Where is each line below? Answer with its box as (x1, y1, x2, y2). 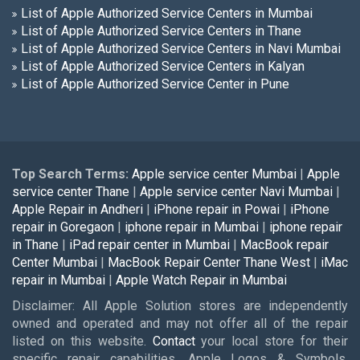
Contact (152, 333, 195, 349)
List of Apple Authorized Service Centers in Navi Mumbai (21, 41, 341, 56)
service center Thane (12, 184, 129, 199)
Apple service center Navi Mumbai (140, 184, 333, 199)
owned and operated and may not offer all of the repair (12, 316, 348, 331)
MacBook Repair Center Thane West (108, 255, 310, 270)
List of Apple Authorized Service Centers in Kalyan (21, 59, 305, 74)
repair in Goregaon (12, 219, 114, 235)
